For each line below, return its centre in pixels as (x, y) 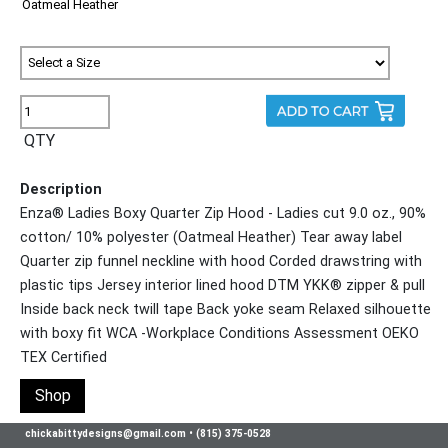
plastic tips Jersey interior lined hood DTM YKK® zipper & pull (222, 285)
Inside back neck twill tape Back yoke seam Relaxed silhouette (225, 309)
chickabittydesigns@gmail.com (105, 433)
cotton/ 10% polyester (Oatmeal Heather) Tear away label (211, 237)
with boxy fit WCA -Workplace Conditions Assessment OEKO (219, 333)
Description (61, 189)
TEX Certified (63, 357)
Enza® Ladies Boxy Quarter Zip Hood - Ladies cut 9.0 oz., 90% (223, 213)
